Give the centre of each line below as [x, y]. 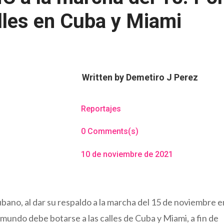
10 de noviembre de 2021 [127, 154]
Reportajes [101, 108]
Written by [104, 77]
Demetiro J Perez [162, 77]
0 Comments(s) [109, 131]
